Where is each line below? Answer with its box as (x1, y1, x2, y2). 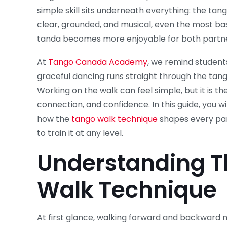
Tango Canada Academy (48, 56, 147, 68)
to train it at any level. (37, 127, 123, 139)
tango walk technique (71, 112, 158, 125)
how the (37, 112, 69, 125)
